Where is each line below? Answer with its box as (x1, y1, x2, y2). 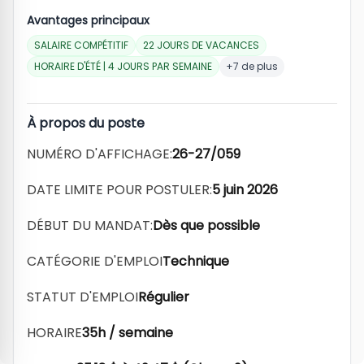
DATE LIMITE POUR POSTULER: (27, 180, 212, 199)
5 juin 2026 (212, 180, 278, 199)
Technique (162, 252, 229, 271)
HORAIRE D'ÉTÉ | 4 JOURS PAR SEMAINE (34, 59, 212, 73)
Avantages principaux (27, 12, 149, 28)
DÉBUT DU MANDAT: (27, 216, 153, 235)
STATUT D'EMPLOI (27, 288, 138, 306)
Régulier (138, 288, 189, 306)
